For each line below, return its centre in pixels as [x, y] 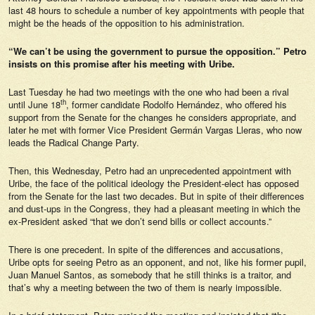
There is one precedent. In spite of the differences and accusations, [146, 249]
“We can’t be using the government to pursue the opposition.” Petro [157, 51]
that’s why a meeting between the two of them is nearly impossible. [145, 287]
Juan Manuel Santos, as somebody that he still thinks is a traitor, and [150, 275]
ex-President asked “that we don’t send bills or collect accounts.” [140, 221]
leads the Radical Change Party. [74, 142]
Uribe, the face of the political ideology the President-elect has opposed [154, 183]
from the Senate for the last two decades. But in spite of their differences [156, 196]
